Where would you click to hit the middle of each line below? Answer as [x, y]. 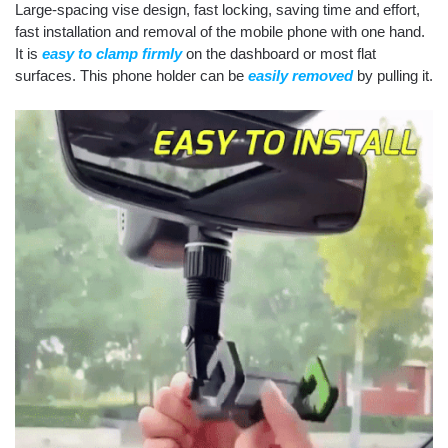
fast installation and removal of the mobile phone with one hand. [220, 32]
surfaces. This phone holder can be [131, 76]
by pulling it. [395, 76]
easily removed [300, 76]
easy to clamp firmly [112, 54]
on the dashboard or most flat [281, 54]
